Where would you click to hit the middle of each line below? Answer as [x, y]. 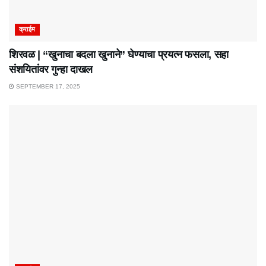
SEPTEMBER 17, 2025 [47, 86]
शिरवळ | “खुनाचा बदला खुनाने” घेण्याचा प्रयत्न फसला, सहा [119, 54]
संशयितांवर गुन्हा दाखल [51, 69]
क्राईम [27, 29]
